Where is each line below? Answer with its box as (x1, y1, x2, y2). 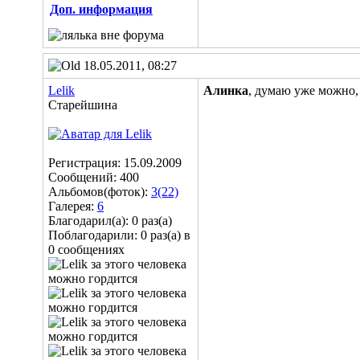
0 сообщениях (48, 243, 125, 256)
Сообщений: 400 (48, 170, 139, 184)
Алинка (203, 84, 248, 97)
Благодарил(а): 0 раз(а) (48, 214, 172, 227)
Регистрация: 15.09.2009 (48, 156, 182, 170)
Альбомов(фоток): (48, 185, 151, 198)
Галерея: (48, 199, 97, 213)
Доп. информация (50, 2, 153, 16)
